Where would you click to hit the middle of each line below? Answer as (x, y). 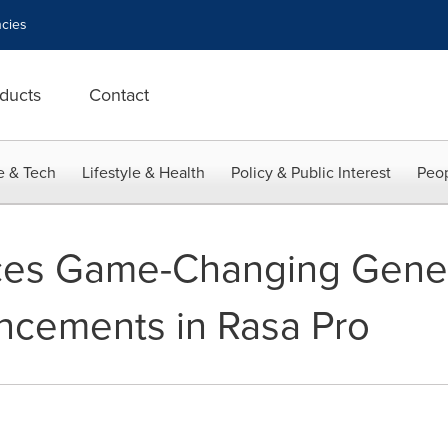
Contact (119, 95)
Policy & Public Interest (311, 172)
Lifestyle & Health (143, 172)
